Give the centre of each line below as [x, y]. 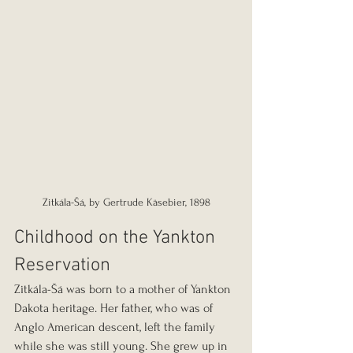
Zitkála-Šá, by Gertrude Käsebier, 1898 [126, 202]
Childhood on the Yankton [117, 238]
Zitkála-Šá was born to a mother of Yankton [124, 289]
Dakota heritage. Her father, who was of [115, 308]
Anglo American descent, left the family [116, 327]
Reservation [62, 265]
